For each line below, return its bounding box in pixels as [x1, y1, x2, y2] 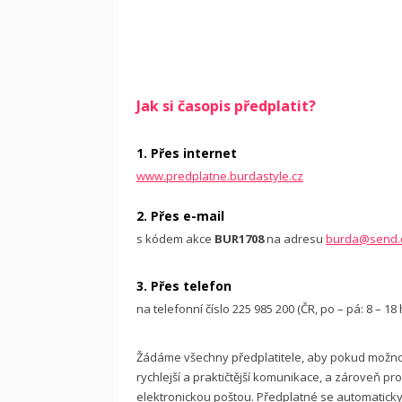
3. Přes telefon [136, 277, 232, 294]
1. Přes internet [136, 144, 244, 162]
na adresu [264, 231, 326, 247]
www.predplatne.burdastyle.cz [136, 168, 303, 184]
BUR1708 [214, 231, 264, 247]
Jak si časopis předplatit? [136, 96, 316, 116]
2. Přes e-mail [136, 207, 232, 224]
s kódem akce [136, 231, 214, 247]
